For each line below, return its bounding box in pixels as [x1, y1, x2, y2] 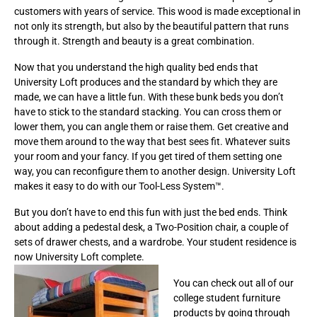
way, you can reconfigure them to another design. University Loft [14, 165, 296, 177]
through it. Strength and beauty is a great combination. [14, 35, 255, 47]
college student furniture [173, 292, 280, 304]
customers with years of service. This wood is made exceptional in [14, 5, 301, 17]
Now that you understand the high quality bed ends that [14, 61, 258, 73]
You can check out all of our [173, 277, 294, 289]
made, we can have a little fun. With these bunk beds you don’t [14, 91, 284, 103]
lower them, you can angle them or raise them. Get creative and [14, 120, 289, 132]
